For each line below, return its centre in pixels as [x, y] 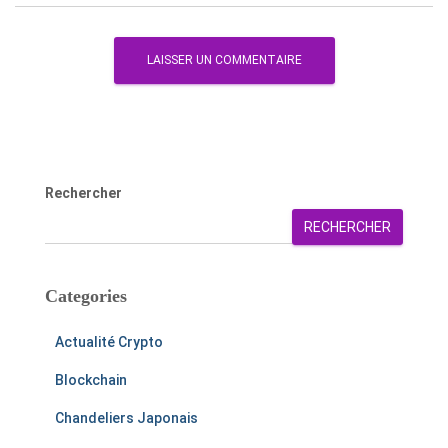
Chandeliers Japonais [126, 418]
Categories [86, 296]
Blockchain [91, 380]
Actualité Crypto [109, 342]
